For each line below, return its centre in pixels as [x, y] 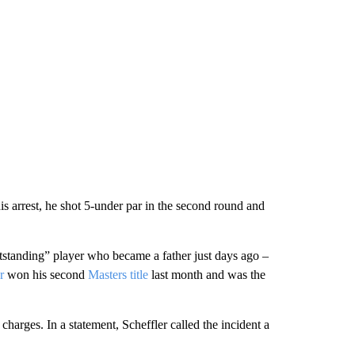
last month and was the [206, 275]
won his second [46, 275]
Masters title [118, 275]
